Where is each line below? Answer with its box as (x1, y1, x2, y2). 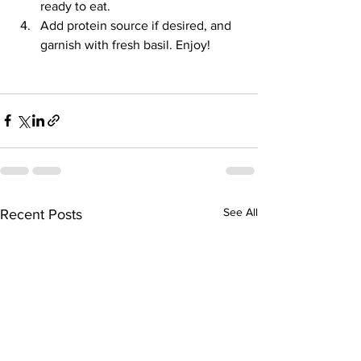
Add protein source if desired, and (40, 18, 234, 32)
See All (223, 205, 258, 218)
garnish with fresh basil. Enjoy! (40, 37, 210, 52)
